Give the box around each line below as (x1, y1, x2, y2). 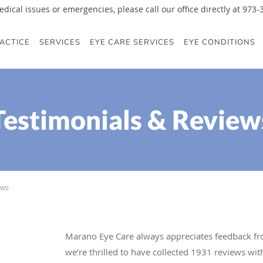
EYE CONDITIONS (184, 37, 255, 48)
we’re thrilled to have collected (65, 245, 191, 258)
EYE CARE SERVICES (90, 37, 174, 48)
